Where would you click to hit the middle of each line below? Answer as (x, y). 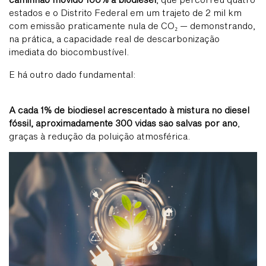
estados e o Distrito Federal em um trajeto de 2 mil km (125, 12)
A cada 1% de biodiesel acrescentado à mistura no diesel (129, 110)
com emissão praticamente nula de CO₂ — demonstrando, (132, 25)
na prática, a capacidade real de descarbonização (114, 38)
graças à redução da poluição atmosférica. (99, 136)
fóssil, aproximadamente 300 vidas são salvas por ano (123, 123)
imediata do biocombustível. (69, 51)
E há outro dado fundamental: (72, 74)
